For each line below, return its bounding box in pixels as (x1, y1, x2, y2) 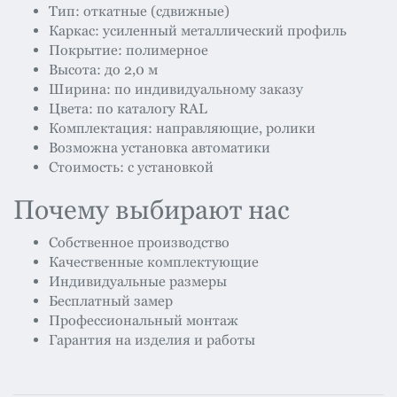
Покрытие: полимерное (49, 42, 208, 59)
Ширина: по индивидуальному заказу (49, 81, 303, 98)
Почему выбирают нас (13, 194, 290, 226)
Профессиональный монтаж (49, 312, 238, 330)
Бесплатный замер (49, 292, 173, 310)
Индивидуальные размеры (49, 273, 227, 291)
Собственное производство (49, 234, 230, 252)
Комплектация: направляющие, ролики (49, 120, 315, 137)
